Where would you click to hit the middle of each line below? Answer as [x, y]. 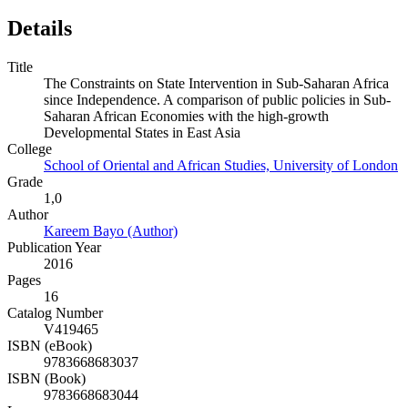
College [30, 149]
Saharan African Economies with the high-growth [186, 117]
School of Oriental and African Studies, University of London [221, 166]
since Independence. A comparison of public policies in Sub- [217, 100]
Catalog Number [55, 313]
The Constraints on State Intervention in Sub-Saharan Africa [216, 84]
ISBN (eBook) [50, 346]
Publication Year [54, 248]
